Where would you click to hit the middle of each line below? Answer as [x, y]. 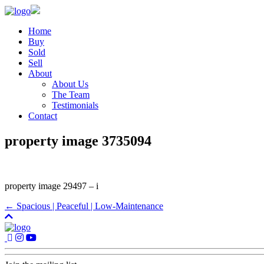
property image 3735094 [78, 141]
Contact [43, 116]
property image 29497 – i [52, 186]
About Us [70, 84]
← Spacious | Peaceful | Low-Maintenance [84, 206]
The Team [71, 95]
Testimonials [75, 105]
